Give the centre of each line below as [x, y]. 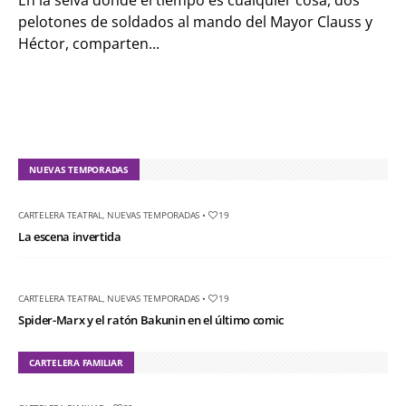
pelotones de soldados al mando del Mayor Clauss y [195, 22]
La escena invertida [70, 237]
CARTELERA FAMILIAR [76, 362]
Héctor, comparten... [89, 43]
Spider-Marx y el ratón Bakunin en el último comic [151, 320]
